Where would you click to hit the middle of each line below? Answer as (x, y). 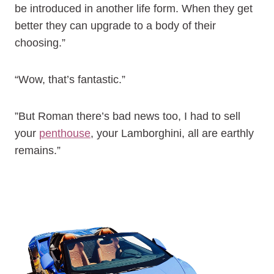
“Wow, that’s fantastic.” (70, 80)
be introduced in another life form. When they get (134, 9)
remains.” (38, 150)
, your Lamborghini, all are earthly (172, 133)
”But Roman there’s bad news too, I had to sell (128, 116)
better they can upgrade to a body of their (115, 26)
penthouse (65, 133)
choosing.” (40, 43)
